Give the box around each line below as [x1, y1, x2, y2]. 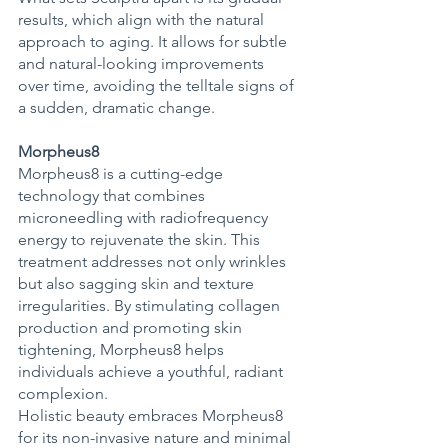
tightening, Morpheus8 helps [18, 340, 228, 360]
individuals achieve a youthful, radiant [18, 362, 287, 382]
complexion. [18, 384, 112, 404]
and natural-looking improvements [18, 54, 268, 74]
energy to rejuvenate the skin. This [18, 230, 264, 250]
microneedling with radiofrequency [18, 208, 272, 228]
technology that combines [18, 186, 209, 206]
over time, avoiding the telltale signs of [18, 76, 298, 96]
